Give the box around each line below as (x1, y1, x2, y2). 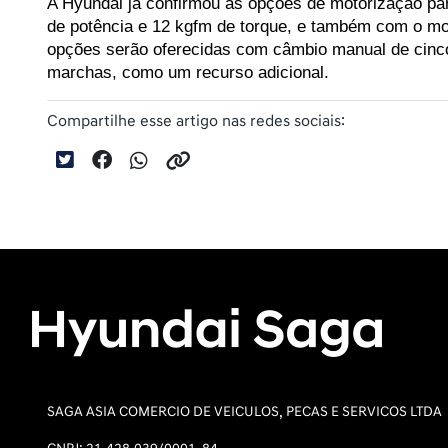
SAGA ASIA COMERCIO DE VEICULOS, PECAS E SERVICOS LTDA (47, 403, 442, 420)
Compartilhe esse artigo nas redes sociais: (47, 111, 345, 132)
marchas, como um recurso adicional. (47, 62, 329, 83)
